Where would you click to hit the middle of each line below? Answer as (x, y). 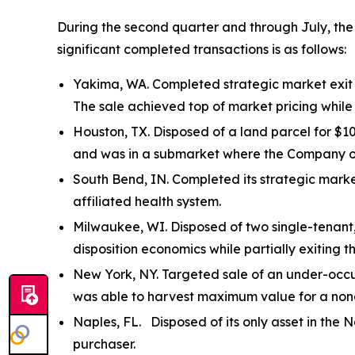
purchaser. (104, 344)
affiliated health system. (147, 201)
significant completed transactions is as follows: (202, 49)
